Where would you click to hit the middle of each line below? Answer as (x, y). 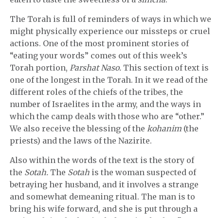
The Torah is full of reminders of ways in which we (110, 19)
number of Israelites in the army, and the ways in (105, 104)
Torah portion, (40, 68)
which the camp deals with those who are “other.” (107, 116)
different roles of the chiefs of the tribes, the (96, 92)
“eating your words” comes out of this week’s (99, 55)
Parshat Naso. (96, 68)
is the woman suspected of (143, 172)
